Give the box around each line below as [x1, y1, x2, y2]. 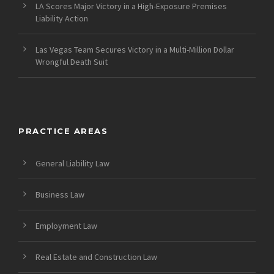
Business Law [35, 189, 84, 201]
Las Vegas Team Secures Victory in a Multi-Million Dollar [35, 44, 234, 56]
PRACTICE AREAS [18, 126, 108, 136]
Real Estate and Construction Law [35, 251, 157, 263]
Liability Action [35, 13, 88, 24]
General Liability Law [35, 158, 109, 169]
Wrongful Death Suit [35, 56, 108, 68]
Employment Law [35, 220, 97, 232]
